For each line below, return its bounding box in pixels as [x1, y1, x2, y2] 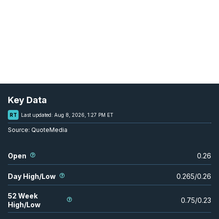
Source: [8, 126, 30, 133]
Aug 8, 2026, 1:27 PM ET [54, 111, 113, 118]
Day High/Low [8, 172, 56, 180]
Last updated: [21, 111, 53, 118]
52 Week [8, 191, 38, 200]
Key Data [8, 94, 47, 105]
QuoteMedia [30, 126, 67, 133]
